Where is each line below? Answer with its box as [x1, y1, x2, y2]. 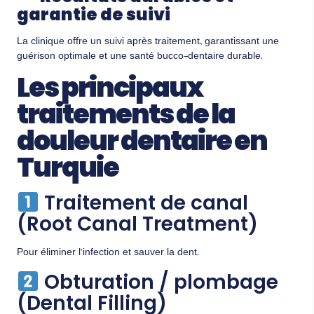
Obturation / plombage [39, 268, 278, 296]
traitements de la [17, 95, 235, 133]
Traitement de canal [39, 189, 248, 217]
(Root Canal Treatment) [17, 210, 258, 238]
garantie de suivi [17, 2, 170, 26]
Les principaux [17, 69, 203, 107]
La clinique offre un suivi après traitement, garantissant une [17, 33, 279, 50]
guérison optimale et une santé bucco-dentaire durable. [17, 48, 263, 65]
